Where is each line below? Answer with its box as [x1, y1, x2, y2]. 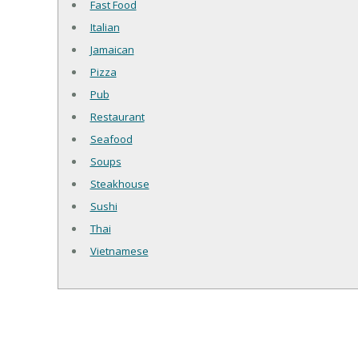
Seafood [89, 132, 133, 147]
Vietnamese [89, 244, 149, 259]
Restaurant [89, 109, 145, 125]
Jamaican [89, 42, 134, 58]
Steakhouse [89, 177, 149, 192]
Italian [89, 20, 120, 35]
